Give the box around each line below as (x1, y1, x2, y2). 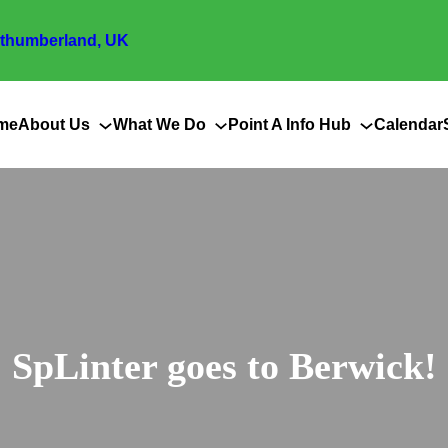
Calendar (373, 115, 443, 133)
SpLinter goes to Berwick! (11, 344, 437, 387)
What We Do (112, 115, 206, 133)
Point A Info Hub (228, 115, 352, 133)
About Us (18, 115, 91, 133)
